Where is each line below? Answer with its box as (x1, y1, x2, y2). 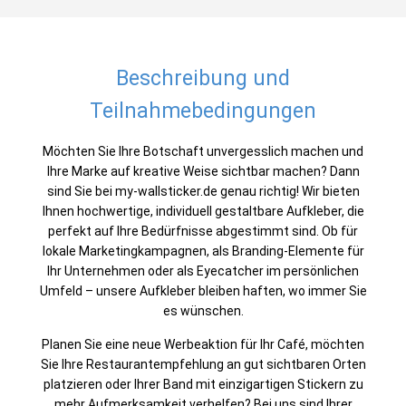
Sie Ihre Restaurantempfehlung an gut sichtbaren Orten (40, 357, 366, 372)
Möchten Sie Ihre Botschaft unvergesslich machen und (43, 144, 363, 159)
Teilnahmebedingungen (90, 99, 316, 123)
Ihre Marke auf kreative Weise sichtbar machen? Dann (46, 164, 360, 179)
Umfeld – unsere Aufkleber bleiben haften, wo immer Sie (39, 284, 367, 298)
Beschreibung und (116, 66, 290, 91)
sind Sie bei (46, 184, 115, 198)
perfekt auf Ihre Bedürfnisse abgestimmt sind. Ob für (48, 224, 358, 238)
